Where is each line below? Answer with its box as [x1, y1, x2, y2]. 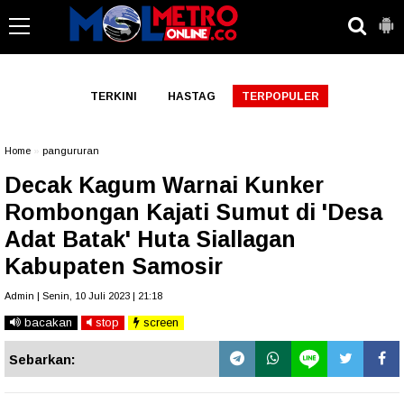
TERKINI [89, 90, 137, 103]
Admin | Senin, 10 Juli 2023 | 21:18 [5, 290, 162, 301]
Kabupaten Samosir [5, 253, 223, 279]
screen [140, 316, 179, 329]
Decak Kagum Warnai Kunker [5, 172, 324, 197]
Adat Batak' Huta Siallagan [5, 226, 296, 252]
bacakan [21, 316, 72, 329]
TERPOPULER [241, 90, 319, 103]
